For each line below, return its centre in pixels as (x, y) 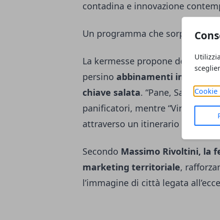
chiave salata (111, 93)
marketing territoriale (131, 167)
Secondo (102, 151)
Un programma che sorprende (146, 34)
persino (99, 77)
